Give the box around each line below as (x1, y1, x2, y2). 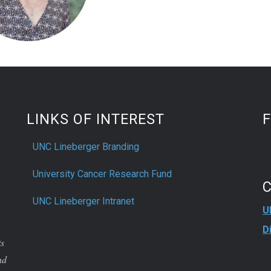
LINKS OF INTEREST (27, 110, 165, 128)
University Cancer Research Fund (33, 168, 172, 180)
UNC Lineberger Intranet (33, 195, 134, 207)
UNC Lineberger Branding (33, 140, 139, 152)
